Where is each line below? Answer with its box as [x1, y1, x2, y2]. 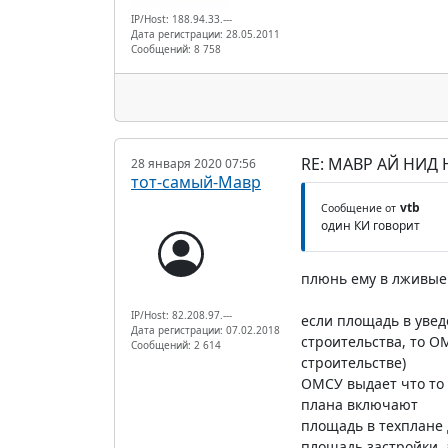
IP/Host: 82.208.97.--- [131, 307, 232, 322]
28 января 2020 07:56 [131, 154, 256, 172]
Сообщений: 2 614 [131, 337, 221, 352]
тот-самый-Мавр [131, 170, 261, 193]
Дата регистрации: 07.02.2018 [131, 322, 280, 337]
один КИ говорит [320, 216, 420, 234]
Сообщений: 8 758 [131, 41, 221, 56]
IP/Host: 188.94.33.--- [131, 11, 232, 26]
